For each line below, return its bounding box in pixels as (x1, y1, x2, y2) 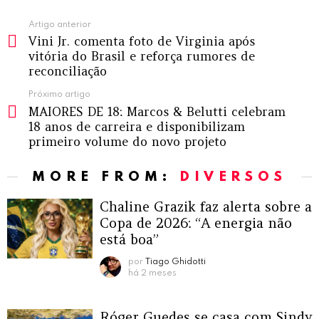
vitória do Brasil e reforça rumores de (28, 48, 255, 65)
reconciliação (28, 63, 107, 80)
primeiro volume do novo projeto (28, 133, 226, 150)
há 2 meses (128, 268, 177, 278)
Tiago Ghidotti (145, 257, 206, 266)
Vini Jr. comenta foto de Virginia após (28, 33, 255, 50)
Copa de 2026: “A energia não (100, 214, 292, 231)
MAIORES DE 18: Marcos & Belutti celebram (28, 103, 286, 120)
